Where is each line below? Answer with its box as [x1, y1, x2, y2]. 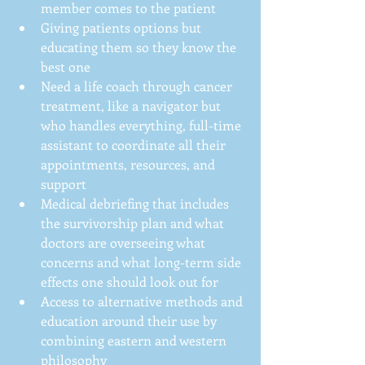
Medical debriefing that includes [41, 194, 232, 212]
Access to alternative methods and [41, 292, 246, 310]
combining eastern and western [41, 331, 230, 349]
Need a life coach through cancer [41, 77, 235, 95]
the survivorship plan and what [41, 213, 227, 231]
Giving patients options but [41, 18, 204, 36]
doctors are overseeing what [41, 233, 209, 251]
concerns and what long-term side [41, 253, 244, 270]
